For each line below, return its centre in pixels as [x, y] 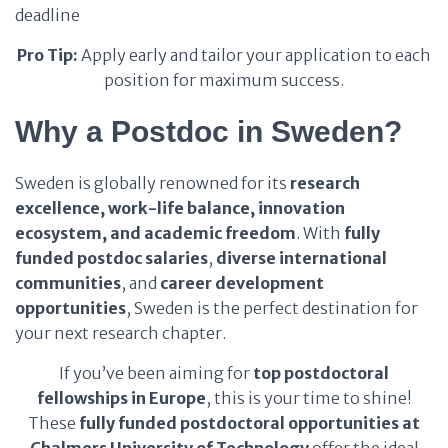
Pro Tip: [47, 55]
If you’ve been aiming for [156, 373]
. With [320, 233]
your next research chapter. [120, 333]
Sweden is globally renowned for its [152, 183]
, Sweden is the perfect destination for [272, 308]
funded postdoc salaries [111, 258]
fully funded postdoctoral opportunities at [249, 423]
